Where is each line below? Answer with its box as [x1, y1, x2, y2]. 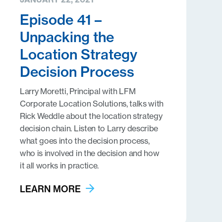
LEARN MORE [19, 183, 81, 195]
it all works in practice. [19, 161, 99, 170]
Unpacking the [19, 28, 114, 46]
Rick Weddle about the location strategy [19, 111, 163, 121]
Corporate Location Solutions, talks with [19, 99, 164, 109]
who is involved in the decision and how [19, 148, 160, 158]
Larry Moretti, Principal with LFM [19, 86, 136, 96]
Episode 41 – [19, 11, 102, 28]
